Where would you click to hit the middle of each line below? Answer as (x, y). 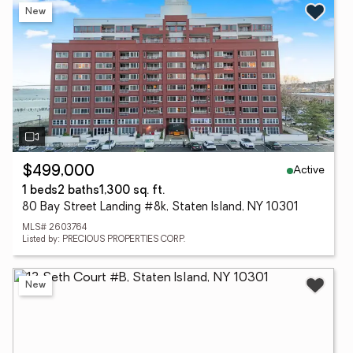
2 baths (78, 191)
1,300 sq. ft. (132, 191)
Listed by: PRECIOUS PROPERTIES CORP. (104, 240)
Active (309, 170)
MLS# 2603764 (54, 228)
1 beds (40, 191)
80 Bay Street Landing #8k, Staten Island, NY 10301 (160, 208)
